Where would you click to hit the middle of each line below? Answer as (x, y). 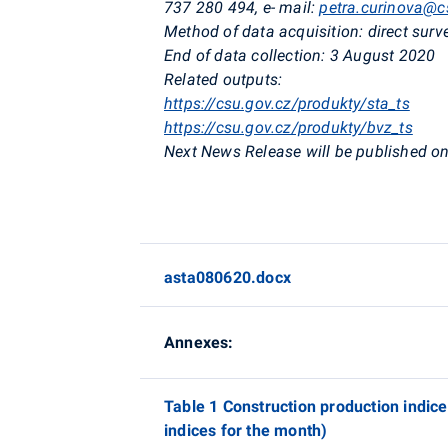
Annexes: (199, 342)
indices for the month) (246, 430)
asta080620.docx (227, 277)
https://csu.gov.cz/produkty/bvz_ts (288, 127)
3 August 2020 (382, 55)
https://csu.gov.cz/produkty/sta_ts (287, 103)
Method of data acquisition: (264, 31)
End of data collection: (245, 55)
